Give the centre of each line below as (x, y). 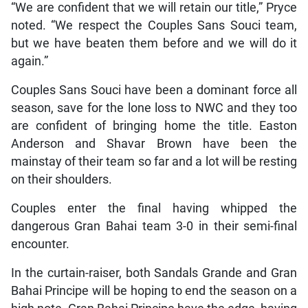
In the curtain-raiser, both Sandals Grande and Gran (154, 273)
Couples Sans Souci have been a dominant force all (154, 90)
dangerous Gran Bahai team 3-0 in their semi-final (154, 226)
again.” (29, 61)
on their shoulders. (61, 179)
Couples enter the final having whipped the (154, 208)
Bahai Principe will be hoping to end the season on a (154, 290)
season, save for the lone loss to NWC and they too (154, 108)
